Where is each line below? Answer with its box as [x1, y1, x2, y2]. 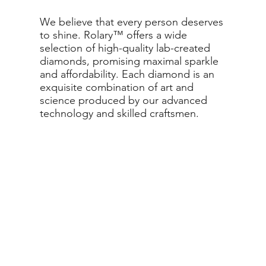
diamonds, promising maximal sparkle [40, 54, 219, 68]
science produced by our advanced [40, 93, 208, 107]
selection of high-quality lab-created [40, 41, 211, 55]
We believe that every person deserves [40, 15, 224, 28]
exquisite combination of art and [40, 80, 194, 94]
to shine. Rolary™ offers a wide [40, 28, 188, 42]
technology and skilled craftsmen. [40, 106, 199, 120]
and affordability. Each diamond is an [40, 67, 215, 81]
